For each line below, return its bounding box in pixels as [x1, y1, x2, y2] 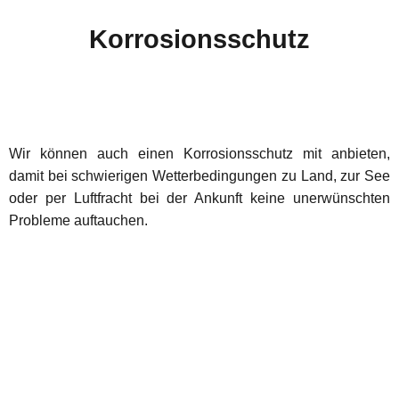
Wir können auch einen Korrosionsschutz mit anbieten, [9, 145, 390, 161]
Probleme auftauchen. [9, 212, 148, 228]
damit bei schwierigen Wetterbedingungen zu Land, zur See [9, 167, 390, 183]
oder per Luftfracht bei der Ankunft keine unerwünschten [9, 190, 390, 206]
